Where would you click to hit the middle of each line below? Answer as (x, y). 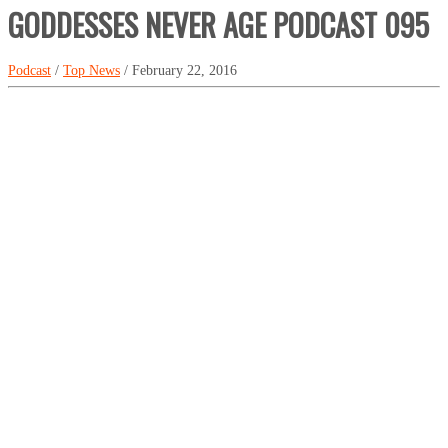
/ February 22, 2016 (178, 71)
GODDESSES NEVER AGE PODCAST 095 (218, 25)
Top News (91, 71)
